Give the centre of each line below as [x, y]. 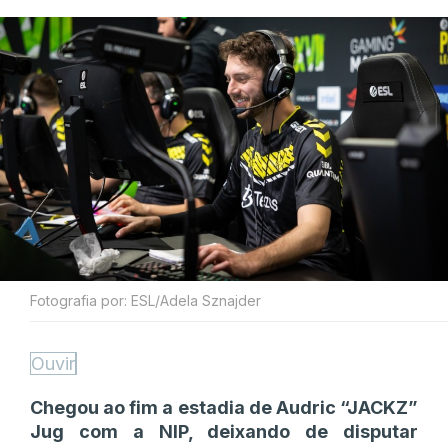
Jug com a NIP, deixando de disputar [224, 431]
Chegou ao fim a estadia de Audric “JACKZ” [224, 407]
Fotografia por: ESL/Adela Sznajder [145, 300]
